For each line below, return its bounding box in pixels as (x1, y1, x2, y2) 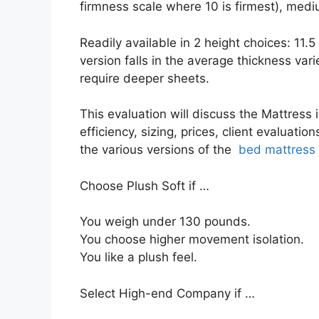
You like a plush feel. (80, 250, 197, 264)
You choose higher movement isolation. (80, 232, 304, 246)
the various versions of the (80, 142, 235, 157)
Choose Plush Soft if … (80, 178, 209, 193)
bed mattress (235, 142, 315, 157)
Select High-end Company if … (80, 286, 255, 300)
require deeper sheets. (80, 70, 209, 85)
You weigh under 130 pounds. (80, 214, 251, 229)
